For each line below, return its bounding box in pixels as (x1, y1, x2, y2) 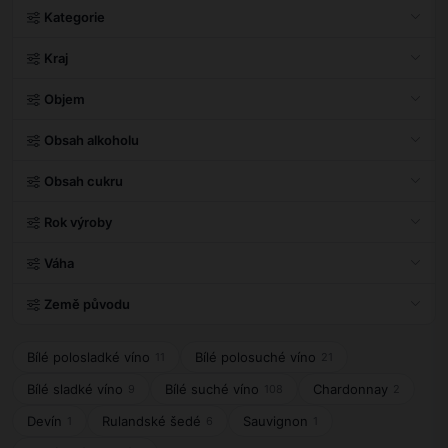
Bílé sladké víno (27, 381, 123, 398)
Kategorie (44, 9, 105, 26)
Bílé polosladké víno (27, 349, 150, 366)
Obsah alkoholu (44, 132, 139, 149)
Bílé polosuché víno (195, 349, 316, 366)
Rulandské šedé (102, 413, 201, 430)
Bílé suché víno (165, 381, 259, 398)
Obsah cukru (44, 173, 123, 190)
